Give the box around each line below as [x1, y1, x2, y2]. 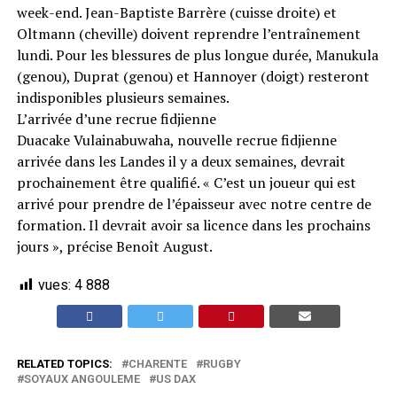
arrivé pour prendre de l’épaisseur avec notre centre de [16, 194, 371, 214]
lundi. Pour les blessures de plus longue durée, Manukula [16, 45, 378, 65]
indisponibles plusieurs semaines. [16, 88, 230, 107]
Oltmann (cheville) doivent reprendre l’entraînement [16, 24, 361, 43]
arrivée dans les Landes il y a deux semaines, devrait [16, 152, 346, 171]
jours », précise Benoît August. [16, 237, 213, 256]
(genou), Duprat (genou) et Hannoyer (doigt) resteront [16, 66, 370, 86]
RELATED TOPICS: [16, 357, 113, 370]
